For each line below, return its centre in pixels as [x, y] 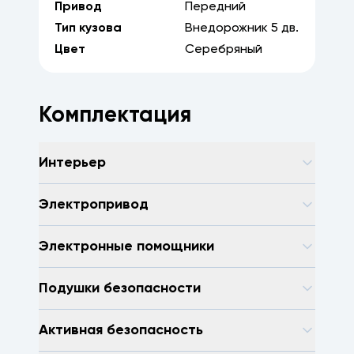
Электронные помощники [126, 246]
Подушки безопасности [120, 288]
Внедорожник [226, 28]
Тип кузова [88, 28]
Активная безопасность [121, 330]
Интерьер [72, 162]
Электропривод [94, 204]
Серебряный [224, 50]
